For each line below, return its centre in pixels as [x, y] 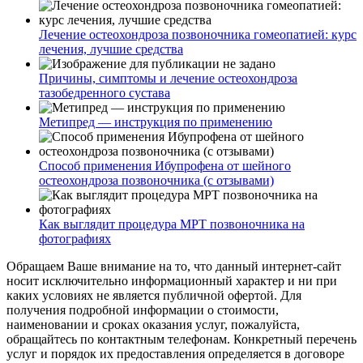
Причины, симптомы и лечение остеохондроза [168, 78]
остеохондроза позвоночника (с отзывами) [156, 180]
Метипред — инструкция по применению [156, 122]
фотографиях [75, 238]
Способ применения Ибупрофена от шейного [165, 165]
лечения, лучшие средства [111, 49]
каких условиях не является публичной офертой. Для [154, 295]
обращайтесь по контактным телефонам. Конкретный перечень [181, 339]
